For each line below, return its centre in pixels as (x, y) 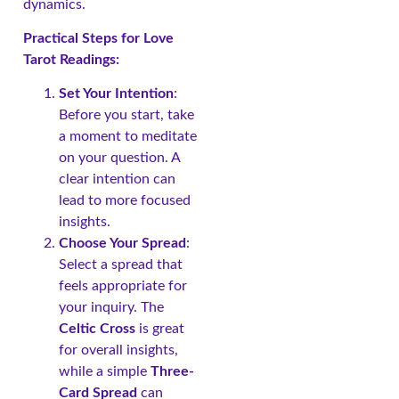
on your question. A (119, 158)
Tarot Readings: (71, 60)
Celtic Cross (97, 329)
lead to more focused (125, 201)
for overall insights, (118, 350)
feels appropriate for (123, 286)
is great (160, 329)
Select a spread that (121, 265)
